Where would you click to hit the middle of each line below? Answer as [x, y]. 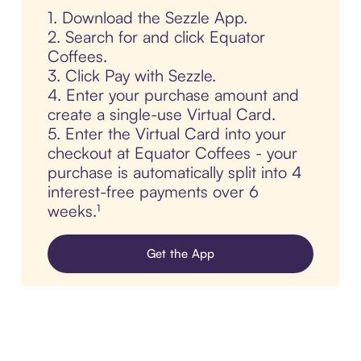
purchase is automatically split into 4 [174, 172]
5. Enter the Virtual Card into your [166, 134]
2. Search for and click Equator [156, 37]
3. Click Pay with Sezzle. [131, 76]
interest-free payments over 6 [153, 192]
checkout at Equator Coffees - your [172, 153]
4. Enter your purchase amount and [173, 95]
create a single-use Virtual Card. [161, 114]
